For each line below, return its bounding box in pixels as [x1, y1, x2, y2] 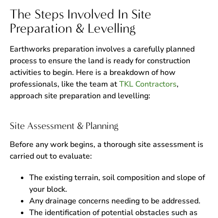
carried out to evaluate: [10, 151, 92, 162]
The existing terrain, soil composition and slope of [29, 172, 205, 183]
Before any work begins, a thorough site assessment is [10, 139, 203, 150]
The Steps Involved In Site [10, 6, 151, 22]
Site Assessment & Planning [10, 120, 118, 131]
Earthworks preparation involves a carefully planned [10, 44, 195, 54]
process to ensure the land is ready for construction [10, 55, 190, 66]
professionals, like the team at [10, 79, 119, 90]
